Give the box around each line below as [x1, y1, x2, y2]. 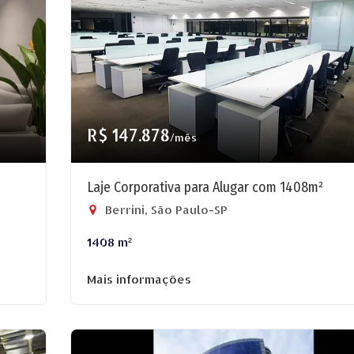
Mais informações [87, 272, 191, 287]
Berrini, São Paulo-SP [102, 202, 228, 217]
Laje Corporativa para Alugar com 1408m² [87, 179, 323, 196]
